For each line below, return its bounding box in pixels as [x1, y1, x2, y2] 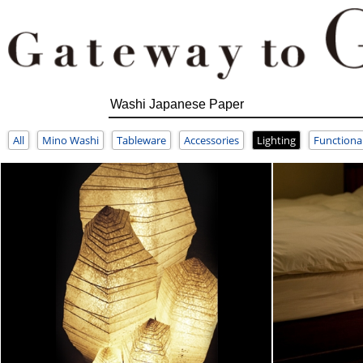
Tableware [117, 133, 166, 148]
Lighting [257, 133, 296, 148]
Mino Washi [42, 133, 99, 148]
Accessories [184, 133, 239, 148]
